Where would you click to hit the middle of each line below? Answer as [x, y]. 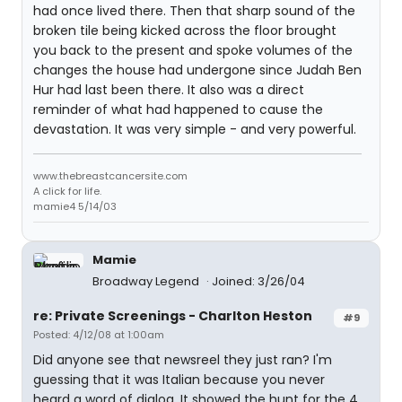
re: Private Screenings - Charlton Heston [173, 316]
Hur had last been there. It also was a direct [169, 90]
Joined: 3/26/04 [258, 281]
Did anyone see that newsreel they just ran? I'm [183, 360]
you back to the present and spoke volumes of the [193, 50]
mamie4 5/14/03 [75, 206]
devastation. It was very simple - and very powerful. [195, 129]
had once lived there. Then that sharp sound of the [194, 11]
